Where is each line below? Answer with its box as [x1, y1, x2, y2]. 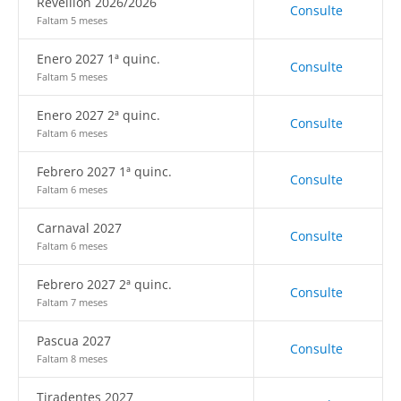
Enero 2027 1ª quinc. [37, 50, 160, 67]
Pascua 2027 [37, 332, 111, 349]
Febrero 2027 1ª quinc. [37, 163, 172, 180]
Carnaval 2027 [37, 219, 122, 236]
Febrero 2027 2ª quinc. [37, 276, 172, 293]
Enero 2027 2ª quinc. [37, 107, 160, 124]
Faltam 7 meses [37, 295, 107, 309]
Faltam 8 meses [37, 352, 107, 365]
